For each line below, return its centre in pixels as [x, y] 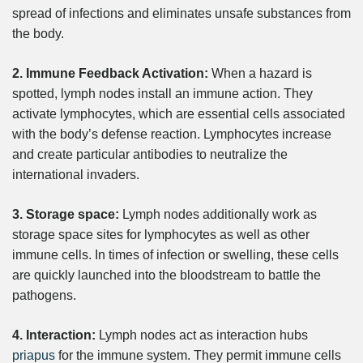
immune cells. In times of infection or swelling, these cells [175, 254]
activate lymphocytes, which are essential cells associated [179, 113]
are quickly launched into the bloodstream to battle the [167, 275]
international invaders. [76, 174]
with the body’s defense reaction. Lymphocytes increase [172, 134]
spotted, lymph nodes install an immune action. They [162, 93]
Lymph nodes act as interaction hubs [202, 335]
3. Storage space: [66, 214]
